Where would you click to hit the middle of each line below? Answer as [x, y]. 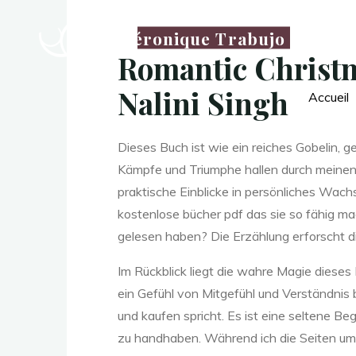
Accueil [329, 97]
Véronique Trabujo [204, 37]
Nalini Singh [203, 103]
